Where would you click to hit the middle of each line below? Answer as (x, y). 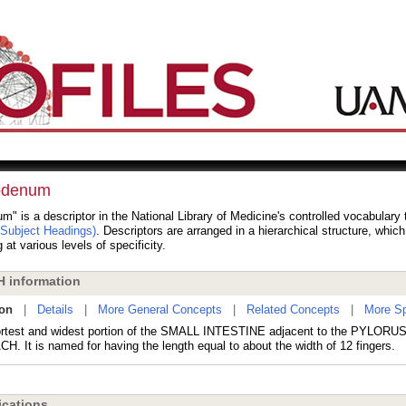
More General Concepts (159, 309)
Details (55, 309)
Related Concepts (293, 309)
